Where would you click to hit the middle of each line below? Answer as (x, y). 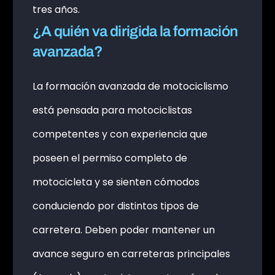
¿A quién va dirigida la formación (135, 31)
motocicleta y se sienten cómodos (116, 182)
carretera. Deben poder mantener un (123, 230)
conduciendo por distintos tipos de (115, 206)
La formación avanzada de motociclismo (130, 86)
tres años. (56, 9)
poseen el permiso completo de (110, 158)
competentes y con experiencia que (120, 134)
